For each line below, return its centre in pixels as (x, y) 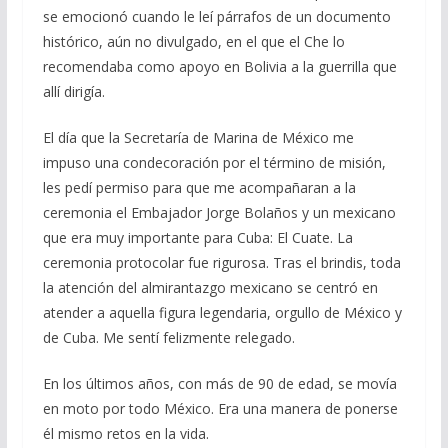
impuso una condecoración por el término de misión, (214, 163)
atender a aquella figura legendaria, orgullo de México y (222, 313)
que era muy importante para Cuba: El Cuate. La (197, 238)
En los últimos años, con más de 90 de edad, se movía (219, 384)
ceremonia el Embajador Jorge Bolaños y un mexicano (219, 213)
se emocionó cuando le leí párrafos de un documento (216, 17)
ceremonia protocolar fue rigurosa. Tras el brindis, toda (221, 263)
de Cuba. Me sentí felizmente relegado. (168, 338)
